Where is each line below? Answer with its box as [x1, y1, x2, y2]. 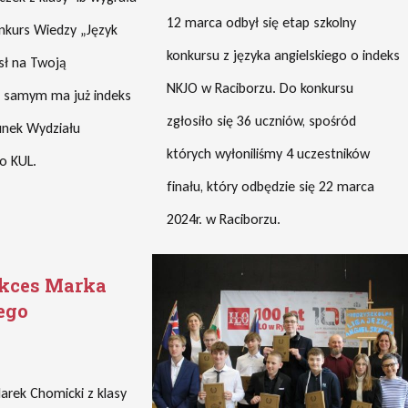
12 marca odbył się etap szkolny [167, 14, 357, 31]
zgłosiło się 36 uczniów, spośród [167, 112, 357, 129]
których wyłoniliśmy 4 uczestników [167, 145, 371, 162]
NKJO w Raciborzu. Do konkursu [167, 79, 354, 97]
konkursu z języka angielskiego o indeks [167, 46, 401, 64]
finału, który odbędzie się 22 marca [167, 178, 375, 195]
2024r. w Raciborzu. [167, 210, 281, 228]
